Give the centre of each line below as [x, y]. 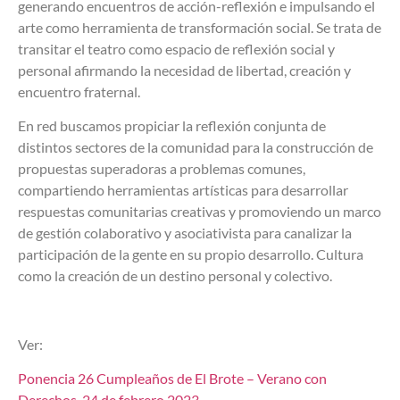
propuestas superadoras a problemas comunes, [162, 168]
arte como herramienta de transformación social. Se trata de [200, 27]
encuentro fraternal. [79, 91]
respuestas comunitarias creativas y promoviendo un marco [200, 211]
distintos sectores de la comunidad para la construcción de [196, 146]
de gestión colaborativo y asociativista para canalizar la [185, 232]
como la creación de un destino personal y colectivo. [175, 275]
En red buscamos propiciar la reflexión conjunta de [172, 125]
